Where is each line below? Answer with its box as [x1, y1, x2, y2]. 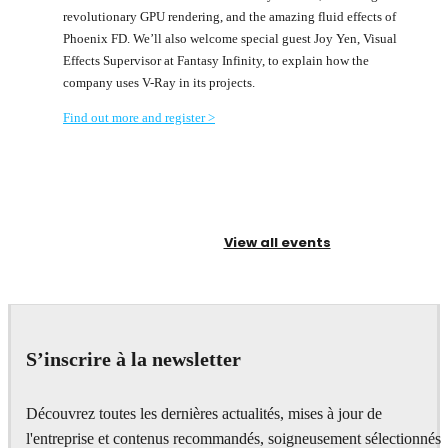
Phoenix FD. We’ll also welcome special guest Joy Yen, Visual [63, 30, 397, 46]
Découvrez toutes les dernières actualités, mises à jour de [26, 404, 382, 423]
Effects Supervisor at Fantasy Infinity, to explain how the [63, 52, 369, 68]
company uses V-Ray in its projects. [63, 74, 255, 90]
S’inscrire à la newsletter [26, 348, 241, 371]
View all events [223, 232, 331, 252]
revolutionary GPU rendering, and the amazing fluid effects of [63, 8, 396, 24]
